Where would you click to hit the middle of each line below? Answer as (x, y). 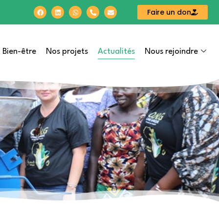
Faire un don (169, 12)
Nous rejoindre (171, 52)
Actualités (116, 51)
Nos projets (67, 52)
